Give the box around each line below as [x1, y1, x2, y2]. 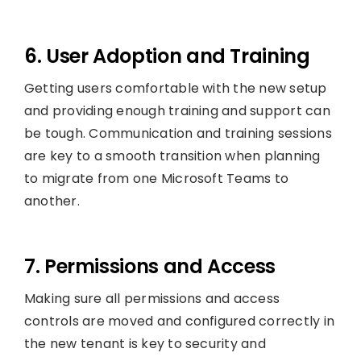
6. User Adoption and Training [23, 42, 310, 69]
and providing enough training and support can [23, 101, 330, 120]
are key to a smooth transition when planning [23, 146, 321, 165]
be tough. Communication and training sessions [23, 123, 332, 143]
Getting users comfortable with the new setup [23, 78, 327, 98]
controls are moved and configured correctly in [23, 311, 335, 330]
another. [23, 191, 80, 210]
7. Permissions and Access [23, 252, 276, 280]
